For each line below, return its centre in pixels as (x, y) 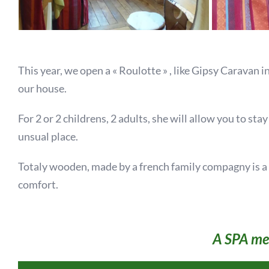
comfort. (38, 185)
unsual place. (48, 137)
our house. (42, 89)
